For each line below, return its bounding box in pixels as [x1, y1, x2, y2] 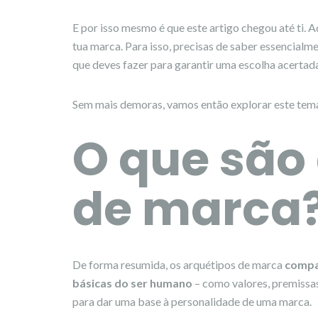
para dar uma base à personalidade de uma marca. [72, 294, 312, 308]
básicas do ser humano [72, 275, 192, 290]
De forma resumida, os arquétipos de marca [72, 257, 285, 271]
